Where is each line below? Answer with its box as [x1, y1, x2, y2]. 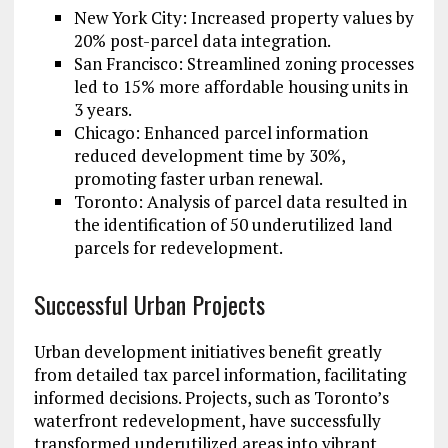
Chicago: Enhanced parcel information [73, 121, 368, 145]
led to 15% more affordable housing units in [73, 75, 408, 99]
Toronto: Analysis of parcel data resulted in [73, 190, 407, 214]
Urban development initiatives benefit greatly [33, 340, 382, 364]
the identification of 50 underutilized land [73, 213, 393, 237]
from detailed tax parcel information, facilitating [33, 363, 406, 387]
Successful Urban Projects [33, 286, 265, 323]
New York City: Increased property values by [73, 6, 414, 30]
